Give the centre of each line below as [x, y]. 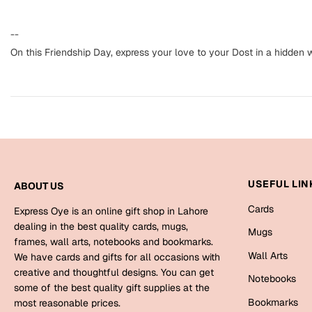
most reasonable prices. [67, 303]
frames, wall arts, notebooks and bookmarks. [114, 241]
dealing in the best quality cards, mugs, [101, 226]
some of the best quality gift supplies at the [112, 287]
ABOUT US [39, 186]
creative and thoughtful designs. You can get [114, 272]
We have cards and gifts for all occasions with [117, 257]
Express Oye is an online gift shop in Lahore [111, 211]
